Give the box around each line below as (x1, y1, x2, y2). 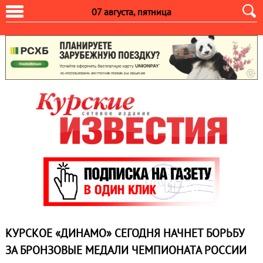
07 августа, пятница (92, 6, 171, 18)
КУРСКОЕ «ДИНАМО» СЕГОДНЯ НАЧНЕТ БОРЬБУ (5, 226, 245, 241)
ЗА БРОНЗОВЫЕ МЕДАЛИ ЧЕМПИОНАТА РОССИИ (5, 243, 247, 258)
